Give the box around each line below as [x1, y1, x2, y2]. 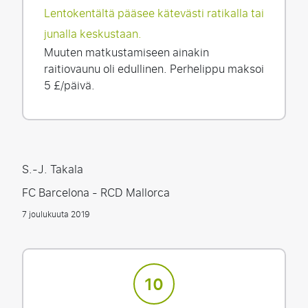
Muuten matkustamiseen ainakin [44, 43, 209, 63]
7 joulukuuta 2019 [22, 207, 90, 222]
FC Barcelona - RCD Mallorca [22, 183, 170, 203]
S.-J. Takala [22, 159, 83, 179]
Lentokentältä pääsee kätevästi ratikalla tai [44, 3, 264, 23]
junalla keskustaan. [44, 24, 142, 44]
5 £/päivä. [44, 76, 95, 96]
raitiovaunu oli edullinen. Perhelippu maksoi [44, 59, 264, 79]
